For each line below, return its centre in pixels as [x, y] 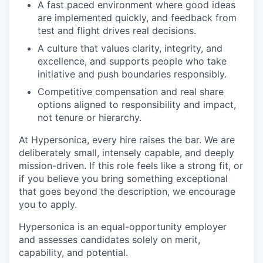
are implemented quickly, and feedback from [137, 18]
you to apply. [48, 205]
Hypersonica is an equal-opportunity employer [123, 227]
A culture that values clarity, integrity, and [130, 48]
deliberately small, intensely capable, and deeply [127, 153]
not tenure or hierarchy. [90, 118]
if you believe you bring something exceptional [123, 179]
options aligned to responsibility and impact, [137, 105]
